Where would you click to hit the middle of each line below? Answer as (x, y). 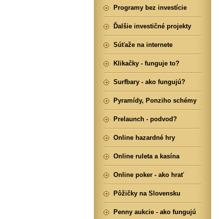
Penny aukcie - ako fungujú (155, 212)
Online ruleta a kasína (146, 156)
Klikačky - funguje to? (146, 63)
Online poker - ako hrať (149, 175)
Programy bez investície (150, 8)
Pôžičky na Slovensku (147, 193)
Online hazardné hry (144, 138)
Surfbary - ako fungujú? (149, 82)
